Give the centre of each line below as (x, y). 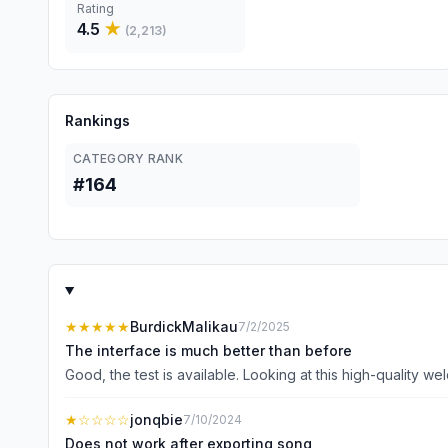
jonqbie (156, 419)
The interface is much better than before (208, 350)
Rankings (97, 120)
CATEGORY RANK (128, 158)
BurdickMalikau (184, 326)
